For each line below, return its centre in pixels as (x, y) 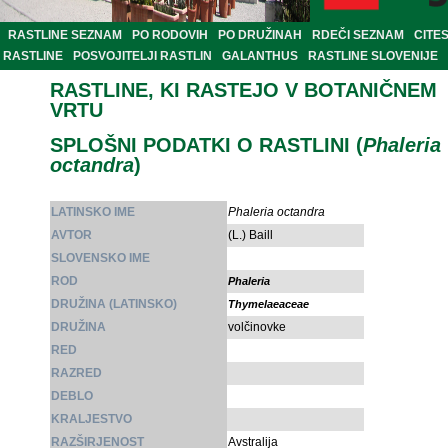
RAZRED (76, 373)
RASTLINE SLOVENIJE (373, 56)
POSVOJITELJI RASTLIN (142, 56)
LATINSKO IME (93, 212)
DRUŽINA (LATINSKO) (114, 304)
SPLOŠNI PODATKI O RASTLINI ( (206, 145)
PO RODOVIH (170, 35)
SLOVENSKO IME (100, 258)
